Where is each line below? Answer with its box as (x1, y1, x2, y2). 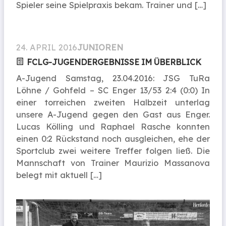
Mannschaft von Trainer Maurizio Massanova (16, 157, 210, 168)
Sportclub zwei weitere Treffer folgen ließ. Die (16, 145, 210, 156)
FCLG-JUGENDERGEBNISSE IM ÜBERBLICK (27, 56, 201, 67)
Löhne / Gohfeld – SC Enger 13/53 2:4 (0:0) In (16, 85, 210, 95)
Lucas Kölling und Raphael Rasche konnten (16, 121, 210, 132)
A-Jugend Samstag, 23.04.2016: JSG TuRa (16, 73, 210, 83)
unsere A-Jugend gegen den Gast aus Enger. (16, 109, 210, 120)
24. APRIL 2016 (16, 42, 77, 52)
